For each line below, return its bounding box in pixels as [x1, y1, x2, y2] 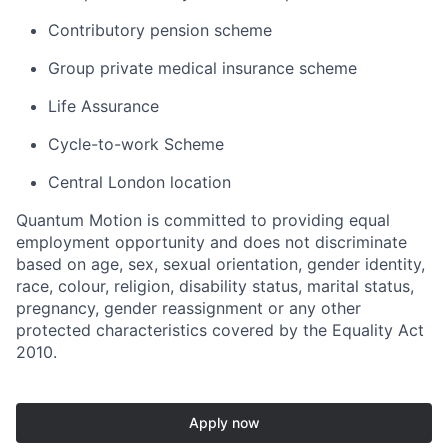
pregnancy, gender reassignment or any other [16, 298, 361, 319]
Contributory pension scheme [48, 20, 272, 41]
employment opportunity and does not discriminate [16, 232, 407, 253]
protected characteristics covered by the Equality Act [16, 320, 424, 341]
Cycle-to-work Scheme [48, 134, 224, 155]
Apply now [188, 414, 260, 432]
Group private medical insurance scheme [48, 58, 357, 79]
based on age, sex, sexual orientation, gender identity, [16, 254, 425, 275]
